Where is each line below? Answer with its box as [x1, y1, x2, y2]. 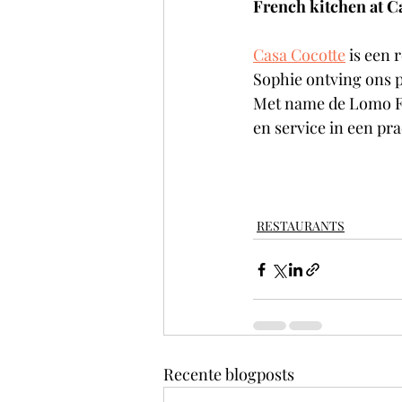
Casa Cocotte [253, 44, 345, 66]
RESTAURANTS [257, 217, 345, 234]
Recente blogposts [163, 363, 294, 385]
